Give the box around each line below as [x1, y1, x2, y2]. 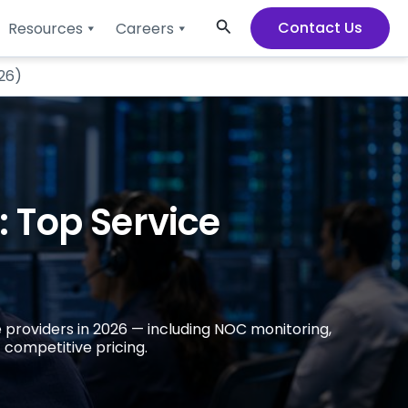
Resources [7, 17, 83, 39]
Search [214, 15, 272, 38]
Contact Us [278, 17, 362, 38]
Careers [115, 17, 174, 39]
